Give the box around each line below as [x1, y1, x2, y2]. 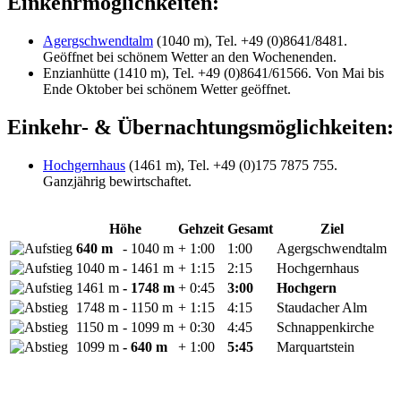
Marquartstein [277, 338, 354, 354]
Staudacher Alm [277, 299, 367, 315]
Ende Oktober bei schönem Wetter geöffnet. [43, 81, 291, 97]
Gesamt [227, 220, 273, 236]
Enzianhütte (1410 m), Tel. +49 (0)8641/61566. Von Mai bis [43, 64, 384, 81]
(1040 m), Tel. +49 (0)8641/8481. [153, 32, 347, 48]
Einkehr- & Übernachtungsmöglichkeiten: [7, 115, 394, 139]
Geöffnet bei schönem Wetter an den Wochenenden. [43, 48, 337, 64]
